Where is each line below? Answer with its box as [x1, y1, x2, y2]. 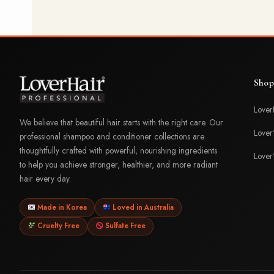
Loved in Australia [111, 202, 174, 212]
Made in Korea [35, 202, 87, 212]
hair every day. [20, 172, 71, 185]
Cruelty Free [35, 221, 80, 231]
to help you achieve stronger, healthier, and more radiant [20, 158, 218, 171]
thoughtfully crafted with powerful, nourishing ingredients [20, 144, 217, 157]
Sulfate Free [103, 221, 146, 231]
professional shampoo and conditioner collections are [20, 130, 204, 143]
